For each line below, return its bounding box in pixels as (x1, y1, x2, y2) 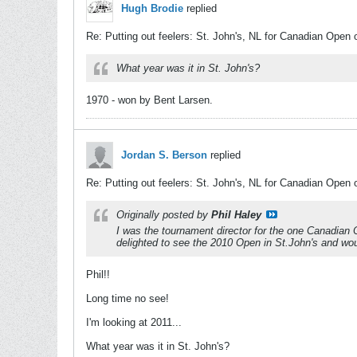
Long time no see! (86, 292, 169, 304)
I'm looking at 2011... (86, 316, 182, 328)
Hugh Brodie (121, 2, 183, 14)
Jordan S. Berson (121, 149, 207, 161)
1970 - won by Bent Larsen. (86, 94, 213, 106)
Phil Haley (211, 209, 261, 221)
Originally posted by (116, 209, 211, 221)
